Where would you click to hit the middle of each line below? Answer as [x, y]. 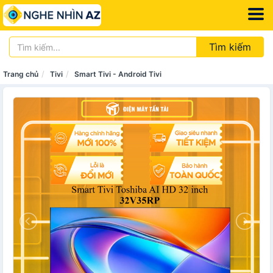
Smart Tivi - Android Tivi [118, 74]
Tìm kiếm [230, 47]
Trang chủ [21, 74]
